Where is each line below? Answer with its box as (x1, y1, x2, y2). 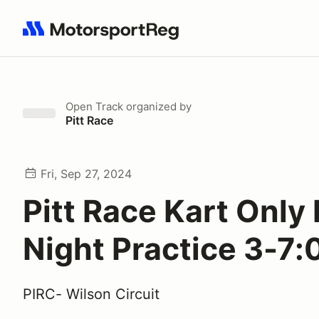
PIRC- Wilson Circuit (23, 286, 159, 303)
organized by (123, 100, 192, 113)
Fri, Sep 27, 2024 (41, 167, 132, 181)
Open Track (66, 100, 123, 113)
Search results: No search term (22, 29, 188, 43)
